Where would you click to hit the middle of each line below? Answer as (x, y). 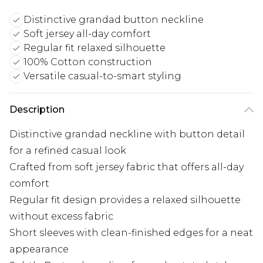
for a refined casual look (68, 150)
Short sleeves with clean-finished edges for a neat (131, 232)
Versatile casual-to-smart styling (102, 76)
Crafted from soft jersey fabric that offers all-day (127, 167)
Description (37, 109)
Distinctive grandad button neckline (114, 19)
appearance (39, 249)
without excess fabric (61, 216)
